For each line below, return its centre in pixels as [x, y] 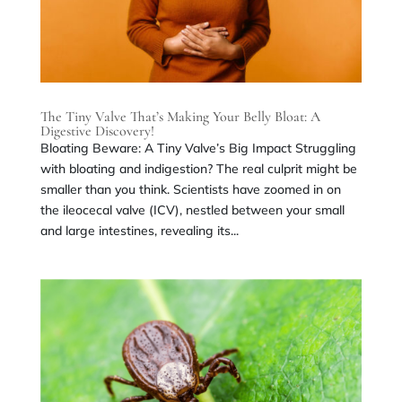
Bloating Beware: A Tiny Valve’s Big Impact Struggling [198, 148]
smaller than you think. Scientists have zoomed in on [190, 189]
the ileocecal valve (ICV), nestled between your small [192, 210]
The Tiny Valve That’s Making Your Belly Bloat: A [180, 116]
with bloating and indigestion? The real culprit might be [198, 168]
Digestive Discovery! [97, 131]
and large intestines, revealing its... [139, 230]
